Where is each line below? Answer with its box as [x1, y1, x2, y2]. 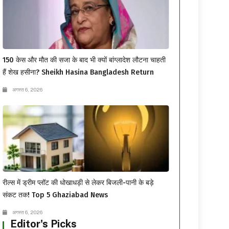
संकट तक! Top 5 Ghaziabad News [3, 191, 108, 200]
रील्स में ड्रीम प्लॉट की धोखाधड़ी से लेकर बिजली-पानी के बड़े [3, 178, 154, 188]
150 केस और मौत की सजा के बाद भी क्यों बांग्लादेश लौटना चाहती [3, 56, 166, 65]
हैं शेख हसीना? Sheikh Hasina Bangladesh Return [3, 68, 154, 77]
